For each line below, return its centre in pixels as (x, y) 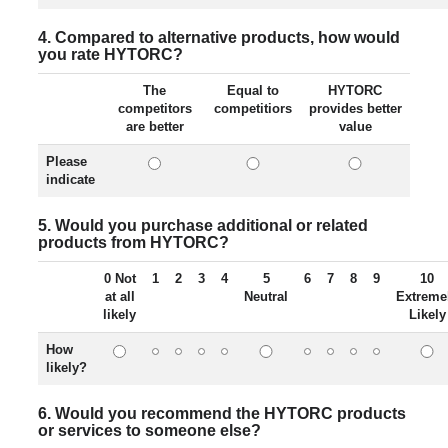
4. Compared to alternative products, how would (219, 37)
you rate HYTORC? (110, 54)
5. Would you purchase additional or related (203, 225)
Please (66, 161)
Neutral (266, 296)
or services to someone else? (149, 430)
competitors (154, 108)
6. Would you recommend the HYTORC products (222, 413)
